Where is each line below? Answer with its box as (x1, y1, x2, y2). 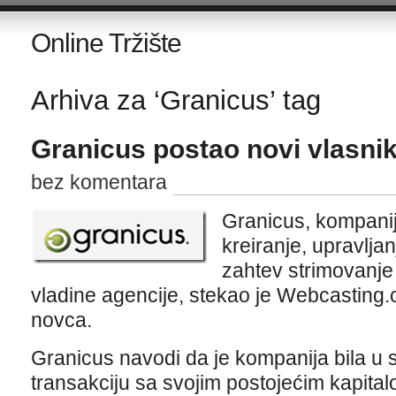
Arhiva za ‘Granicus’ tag (30, 85, 321, 116)
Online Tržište (30, 28, 181, 57)
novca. (30, 308, 92, 331)
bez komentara (30, 171, 167, 194)
